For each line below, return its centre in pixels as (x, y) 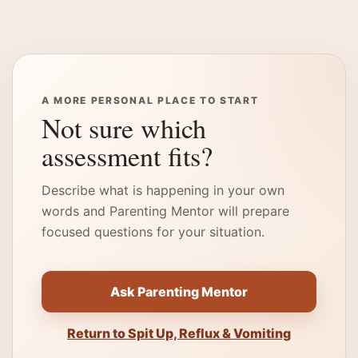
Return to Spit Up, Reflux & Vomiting (179, 333)
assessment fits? (127, 156)
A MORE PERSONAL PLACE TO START (150, 100)
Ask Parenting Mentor (179, 292)
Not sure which (124, 128)
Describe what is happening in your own (163, 190)
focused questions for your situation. (153, 232)
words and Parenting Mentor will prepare (165, 211)
